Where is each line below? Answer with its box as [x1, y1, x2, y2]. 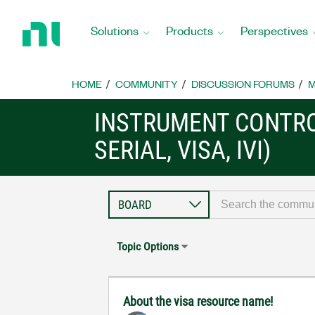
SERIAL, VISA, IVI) [94, 136, 271, 165]
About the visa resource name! [123, 294, 274, 309]
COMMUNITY [115, 77, 178, 91]
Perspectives [240, 22, 308, 38]
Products [166, 22, 213, 38]
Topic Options [117, 240, 179, 253]
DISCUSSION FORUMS [191, 77, 295, 91]
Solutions [91, 22, 139, 38]
